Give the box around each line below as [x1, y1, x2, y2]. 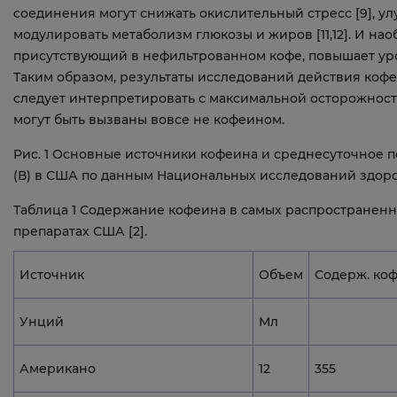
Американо [19, 360, 96, 377]
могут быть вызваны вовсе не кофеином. [13, 111, 284, 128]
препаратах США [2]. [13, 222, 147, 239]
